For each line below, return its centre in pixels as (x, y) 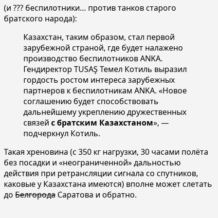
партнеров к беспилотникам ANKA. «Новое (105, 90)
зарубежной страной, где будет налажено (103, 47)
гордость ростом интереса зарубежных (99, 80)
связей (37, 122)
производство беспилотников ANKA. (93, 58)
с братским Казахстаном (102, 122)
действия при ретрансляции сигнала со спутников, (101, 173)
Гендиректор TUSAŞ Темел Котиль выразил (105, 69)
